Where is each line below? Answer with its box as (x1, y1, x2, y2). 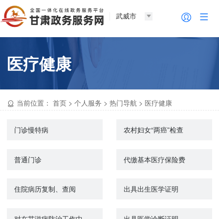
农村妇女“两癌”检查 (123, 124, 183, 134)
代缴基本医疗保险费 (123, 154, 185, 164)
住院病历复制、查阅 (14, 184, 76, 194)
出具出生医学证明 (123, 184, 178, 194)
